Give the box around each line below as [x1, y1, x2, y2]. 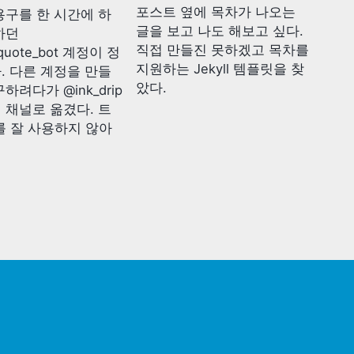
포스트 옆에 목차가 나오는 [135, 3, 296, 20]
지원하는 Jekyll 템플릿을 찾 [135, 60, 304, 77]
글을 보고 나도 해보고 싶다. [135, 22, 303, 39]
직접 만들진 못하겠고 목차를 [135, 41, 309, 58]
